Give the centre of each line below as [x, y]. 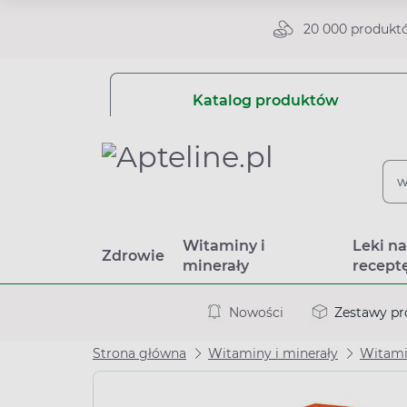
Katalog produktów [265, 100]
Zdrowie [133, 256]
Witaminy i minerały [273, 353]
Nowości [256, 312]
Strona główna [139, 353]
